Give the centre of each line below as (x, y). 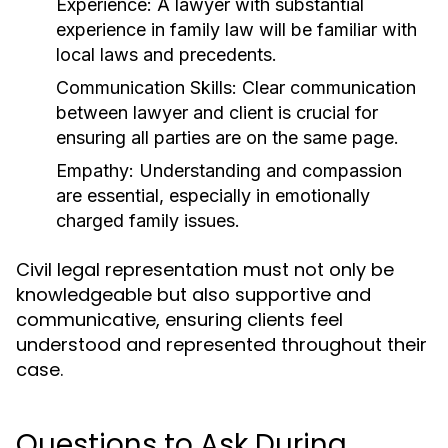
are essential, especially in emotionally (213, 195)
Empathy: (95, 170)
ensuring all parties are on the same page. (227, 137)
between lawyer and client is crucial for (217, 112)
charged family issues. (148, 220)
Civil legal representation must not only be (205, 269)
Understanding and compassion (268, 170)
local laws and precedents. (166, 54)
